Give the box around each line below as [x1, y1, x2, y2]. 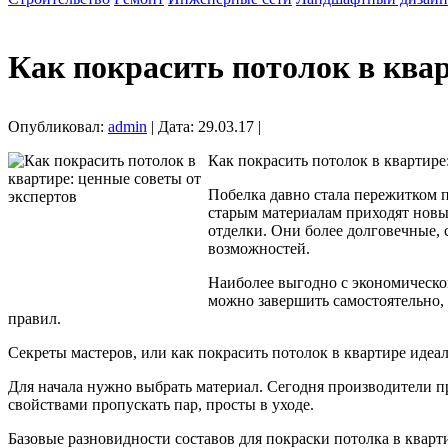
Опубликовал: [8, 117, 108, 135]
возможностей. [208, 239, 310, 257]
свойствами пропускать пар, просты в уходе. [8, 395, 314, 413]
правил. [8, 309, 61, 327]
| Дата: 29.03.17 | [147, 117, 261, 135]
